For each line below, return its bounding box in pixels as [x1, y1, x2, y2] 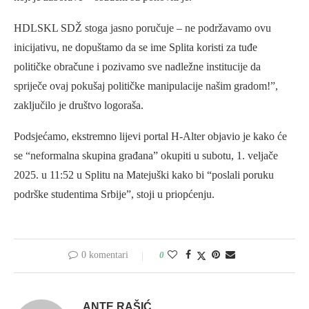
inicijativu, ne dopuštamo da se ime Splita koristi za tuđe [14, 41, 257, 53]
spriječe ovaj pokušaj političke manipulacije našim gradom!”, [14, 79, 278, 92]
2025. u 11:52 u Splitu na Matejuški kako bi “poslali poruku [14, 168, 274, 181]
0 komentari [81, 249, 128, 260]
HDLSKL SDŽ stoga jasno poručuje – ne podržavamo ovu [14, 21, 271, 34]
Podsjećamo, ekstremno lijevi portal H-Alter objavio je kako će [14, 130, 287, 142]
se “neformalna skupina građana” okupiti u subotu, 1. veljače [14, 149, 278, 161]
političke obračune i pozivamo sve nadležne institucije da [14, 60, 261, 72]
